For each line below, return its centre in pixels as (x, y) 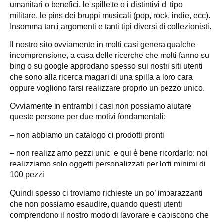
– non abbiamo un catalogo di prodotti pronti (87, 135)
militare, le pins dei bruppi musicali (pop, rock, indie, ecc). (110, 15)
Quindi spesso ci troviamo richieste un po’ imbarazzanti (106, 193)
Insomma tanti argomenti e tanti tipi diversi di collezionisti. (111, 26)
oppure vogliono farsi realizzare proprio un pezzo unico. (107, 88)
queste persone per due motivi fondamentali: (88, 117)
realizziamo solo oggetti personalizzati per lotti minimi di (108, 164)
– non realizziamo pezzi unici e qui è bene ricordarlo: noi (109, 153)
